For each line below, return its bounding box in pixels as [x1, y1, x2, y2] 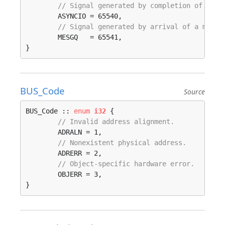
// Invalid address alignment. [58, 118, 174, 126]
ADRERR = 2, [26, 149, 58, 157]
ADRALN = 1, [26, 128, 58, 136]
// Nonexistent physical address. [58, 139, 186, 147]
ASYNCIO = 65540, [26, 12, 58, 20]
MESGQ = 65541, [26, 33, 58, 41]
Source [184, 87, 205, 96]
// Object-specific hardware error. [58, 160, 194, 168]
